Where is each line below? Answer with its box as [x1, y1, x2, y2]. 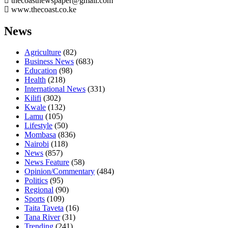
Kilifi [24, 94, 41, 103]
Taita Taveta [24, 204, 64, 213]
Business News [24, 57, 74, 66]
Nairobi [24, 139, 49, 149]
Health [24, 75, 46, 84]
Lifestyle [24, 121, 52, 130]
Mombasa [24, 130, 56, 139]
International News [24, 84, 85, 94]
